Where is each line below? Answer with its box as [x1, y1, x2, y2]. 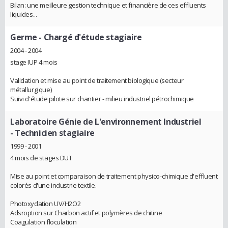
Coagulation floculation [10, 217, 77, 226]
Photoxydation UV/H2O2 [10, 198, 81, 208]
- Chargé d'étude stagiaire [37, 32, 142, 43]
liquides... [10, 10, 37, 19]
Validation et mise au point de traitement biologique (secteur [10, 76, 184, 85]
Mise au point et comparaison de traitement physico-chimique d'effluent [10, 171, 218, 181]
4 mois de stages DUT [10, 153, 72, 162]
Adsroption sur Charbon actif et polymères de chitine [10, 208, 162, 217]
